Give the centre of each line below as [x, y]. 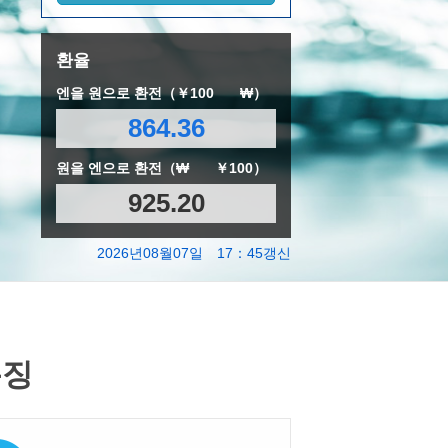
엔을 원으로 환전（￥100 [137, 92]
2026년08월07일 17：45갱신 [194, 252]
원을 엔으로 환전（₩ [124, 167]
